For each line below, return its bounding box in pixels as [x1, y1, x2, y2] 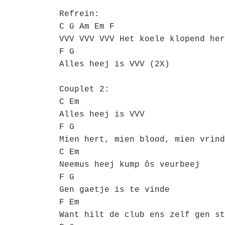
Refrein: [59, 10, 99, 19]
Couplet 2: [59, 85, 109, 94]
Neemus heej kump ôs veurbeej [59, 160, 200, 169]
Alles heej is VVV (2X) [59, 60, 170, 69]
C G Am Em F [59, 22, 115, 31]
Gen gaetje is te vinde [59, 185, 170, 194]
